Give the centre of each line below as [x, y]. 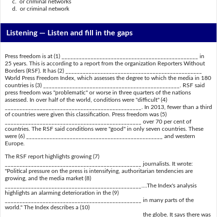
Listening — [27, 33]
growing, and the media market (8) [48, 178]
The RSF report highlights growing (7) [52, 157]
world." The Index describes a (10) [47, 208]
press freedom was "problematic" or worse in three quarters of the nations [98, 93]
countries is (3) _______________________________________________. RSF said [105, 85]
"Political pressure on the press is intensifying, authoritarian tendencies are [99, 171]
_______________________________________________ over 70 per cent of [98, 122]
